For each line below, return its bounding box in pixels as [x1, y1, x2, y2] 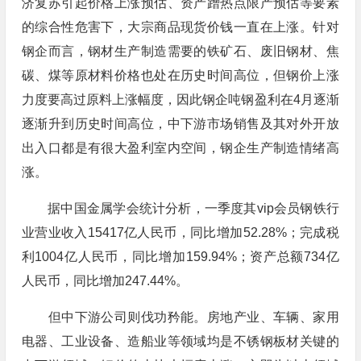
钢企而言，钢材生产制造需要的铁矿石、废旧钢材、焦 [21, 44, 339, 58]
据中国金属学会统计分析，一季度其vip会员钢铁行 [21, 201, 339, 215]
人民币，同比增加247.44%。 [21, 274, 189, 288]
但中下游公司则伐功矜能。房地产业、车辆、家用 [21, 310, 339, 324]
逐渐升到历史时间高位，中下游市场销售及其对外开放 [21, 117, 339, 131]
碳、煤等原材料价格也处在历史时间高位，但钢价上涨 [21, 68, 339, 82]
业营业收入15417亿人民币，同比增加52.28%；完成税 [21, 226, 339, 239]
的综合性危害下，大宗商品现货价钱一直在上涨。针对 [21, 20, 339, 34]
